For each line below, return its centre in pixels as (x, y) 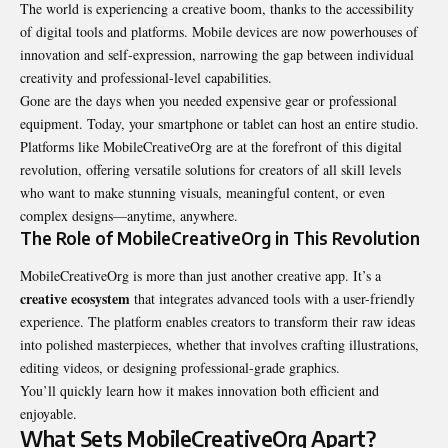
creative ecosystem (75, 298)
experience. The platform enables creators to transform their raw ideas (217, 321)
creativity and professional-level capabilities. (146, 77)
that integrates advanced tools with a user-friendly (272, 298)
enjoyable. (48, 413)
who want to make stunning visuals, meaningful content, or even (202, 192)
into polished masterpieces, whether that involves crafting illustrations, (219, 344)
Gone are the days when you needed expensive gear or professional (208, 100)
